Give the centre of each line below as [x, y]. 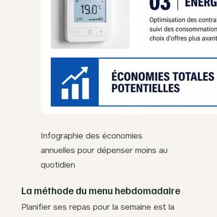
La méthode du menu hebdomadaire [101, 190]
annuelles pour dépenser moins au [104, 150]
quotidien [58, 164]
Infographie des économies [92, 135]
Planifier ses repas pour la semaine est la [98, 207]
